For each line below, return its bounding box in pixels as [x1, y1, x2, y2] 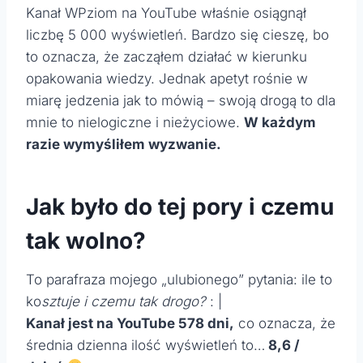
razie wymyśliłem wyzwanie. [26, 135, 221, 152]
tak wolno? [26, 226, 146, 254]
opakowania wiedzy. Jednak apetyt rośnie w [26, 70, 308, 87]
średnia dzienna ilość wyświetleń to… [26, 336, 265, 353]
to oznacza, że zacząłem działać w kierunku [26, 48, 307, 65]
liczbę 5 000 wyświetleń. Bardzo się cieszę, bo [26, 26, 329, 43]
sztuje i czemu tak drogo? [41, 293, 206, 310]
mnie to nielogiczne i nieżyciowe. [26, 113, 244, 130]
